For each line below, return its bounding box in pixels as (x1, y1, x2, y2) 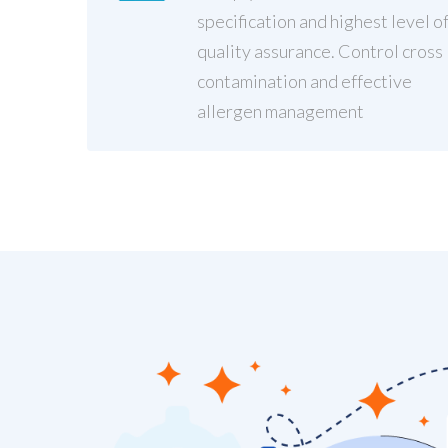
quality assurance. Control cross (197, 39, 443, 62)
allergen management (197, 99, 364, 122)
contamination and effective (197, 69, 412, 92)
